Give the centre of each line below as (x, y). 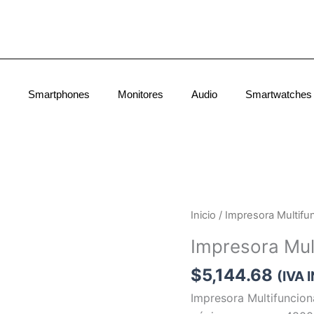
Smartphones (59, 94)
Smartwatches (279, 94)
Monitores (141, 94)
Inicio (203, 215)
